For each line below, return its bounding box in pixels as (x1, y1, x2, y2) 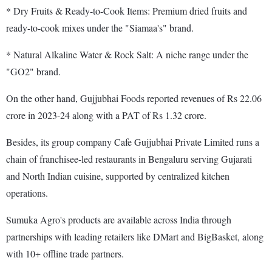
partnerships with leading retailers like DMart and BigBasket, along (6, 229, 263, 243)
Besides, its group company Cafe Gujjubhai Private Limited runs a (6, 135, 259, 148)
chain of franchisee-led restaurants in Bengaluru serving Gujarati (6, 152, 252, 165)
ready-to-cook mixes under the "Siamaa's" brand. (6, 21, 194, 34)
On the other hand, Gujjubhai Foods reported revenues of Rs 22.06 (6, 91, 262, 104)
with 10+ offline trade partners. (6, 246, 124, 260)
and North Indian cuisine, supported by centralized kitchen (6, 169, 229, 182)
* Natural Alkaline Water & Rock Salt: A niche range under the (6, 47, 248, 61)
